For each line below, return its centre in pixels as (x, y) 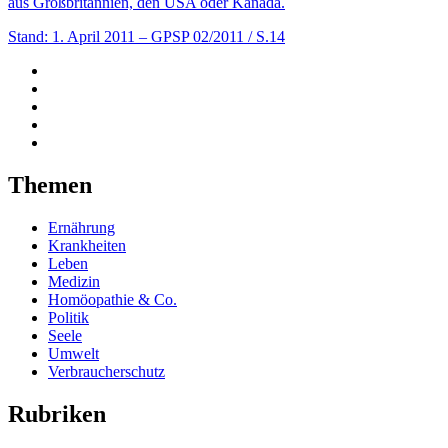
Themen (50, 185)
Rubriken (57, 414)
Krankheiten (87, 246)
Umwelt (73, 354)
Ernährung (81, 228)
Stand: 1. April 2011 (71, 37)
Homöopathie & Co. (112, 300)
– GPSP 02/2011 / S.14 (212, 37)
